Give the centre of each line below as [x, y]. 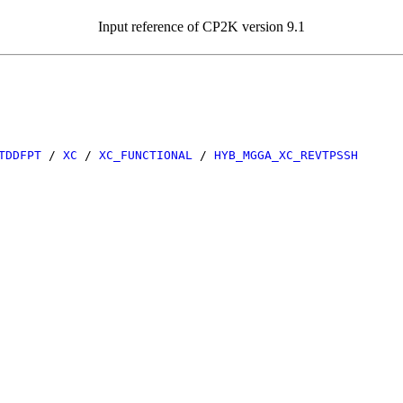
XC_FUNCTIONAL [146, 155]
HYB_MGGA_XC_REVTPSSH [286, 155]
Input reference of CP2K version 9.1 [201, 27]
